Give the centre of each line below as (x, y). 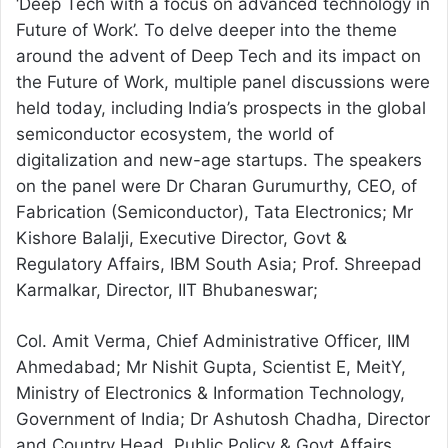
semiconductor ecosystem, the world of (175, 134)
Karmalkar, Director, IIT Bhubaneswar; (167, 290)
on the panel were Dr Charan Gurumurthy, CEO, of (216, 186)
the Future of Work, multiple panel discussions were (223, 82)
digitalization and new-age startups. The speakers (219, 160)
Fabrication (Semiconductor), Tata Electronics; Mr (214, 212)
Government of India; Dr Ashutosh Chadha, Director (223, 419)
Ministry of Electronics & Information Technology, (210, 393)
